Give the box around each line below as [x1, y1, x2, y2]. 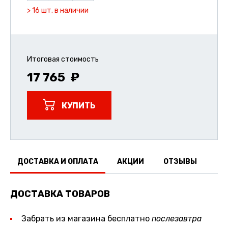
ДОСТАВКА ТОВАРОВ [10, 188, 110, 199]
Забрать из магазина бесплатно [21, 213, 152, 223]
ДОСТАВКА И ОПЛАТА [17, 157, 98, 166]
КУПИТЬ [62, 101, 95, 111]
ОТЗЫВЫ [163, 157, 197, 166]
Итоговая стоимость [27, 55, 99, 64]
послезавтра [151, 213, 202, 223]
